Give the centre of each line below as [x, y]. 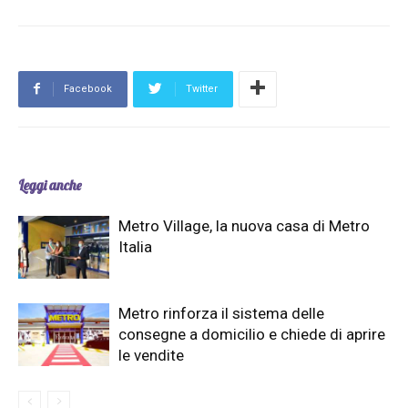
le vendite [151, 356]
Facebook [88, 89]
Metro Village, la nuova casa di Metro [244, 226]
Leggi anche [50, 186]
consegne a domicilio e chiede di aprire [252, 335]
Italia [135, 247]
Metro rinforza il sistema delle [221, 314]
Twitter [202, 89]
